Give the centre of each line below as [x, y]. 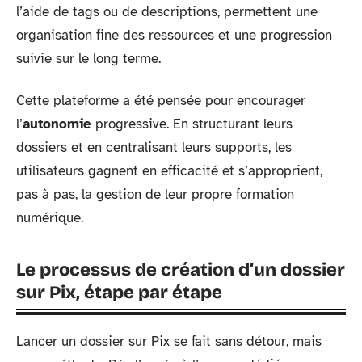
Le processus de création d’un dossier [181, 269]
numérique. [50, 217]
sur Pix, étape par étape [119, 292]
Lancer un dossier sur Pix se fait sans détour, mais [169, 341]
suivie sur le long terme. [88, 59]
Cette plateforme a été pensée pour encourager [161, 100]
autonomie [57, 124]
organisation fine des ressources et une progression [174, 35]
